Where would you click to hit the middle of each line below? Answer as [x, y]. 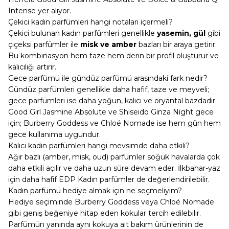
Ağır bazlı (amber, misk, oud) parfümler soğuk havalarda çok [114, 157]
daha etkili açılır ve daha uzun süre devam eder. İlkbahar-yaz [114, 168]
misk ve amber [108, 44]
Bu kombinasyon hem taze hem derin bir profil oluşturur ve [113, 56]
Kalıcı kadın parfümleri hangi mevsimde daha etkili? [99, 146]
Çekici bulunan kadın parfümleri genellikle [83, 33]
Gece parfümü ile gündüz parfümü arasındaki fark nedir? [108, 78]
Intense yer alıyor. [40, 11]
